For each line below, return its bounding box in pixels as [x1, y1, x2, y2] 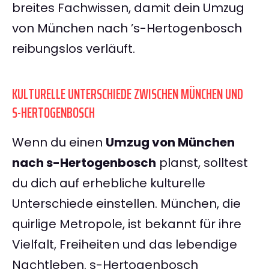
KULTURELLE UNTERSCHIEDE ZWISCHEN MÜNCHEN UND [12, 83, 243, 106]
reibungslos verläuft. [12, 40, 135, 58]
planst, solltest [156, 154, 248, 172]
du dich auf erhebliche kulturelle [12, 175, 205, 192]
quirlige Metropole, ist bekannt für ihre [12, 216, 241, 233]
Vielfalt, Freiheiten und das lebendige [12, 236, 237, 253]
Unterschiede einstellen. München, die [12, 195, 241, 213]
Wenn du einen [12, 134, 106, 151]
